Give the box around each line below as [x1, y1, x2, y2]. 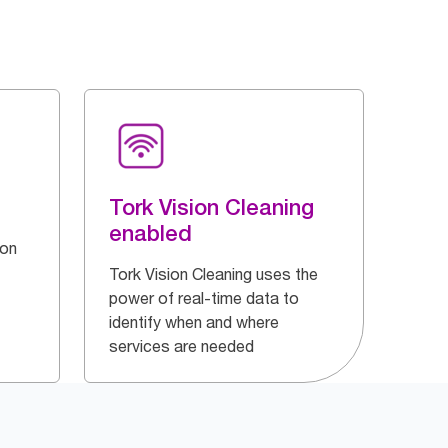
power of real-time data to [109, 288, 299, 308]
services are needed [109, 336, 254, 356]
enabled [109, 220, 192, 246]
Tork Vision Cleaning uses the [109, 264, 318, 284]
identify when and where [109, 312, 279, 332]
